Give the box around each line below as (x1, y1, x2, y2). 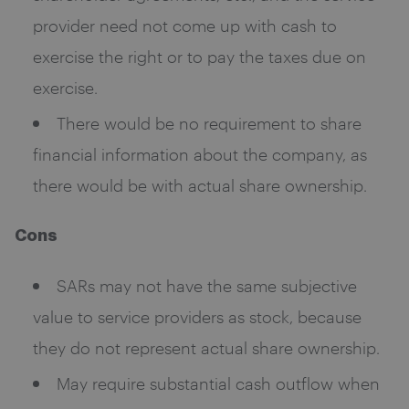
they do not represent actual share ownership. (33, 336, 380, 359)
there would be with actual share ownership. (33, 173, 367, 196)
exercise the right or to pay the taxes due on (33, 45, 366, 68)
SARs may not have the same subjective (57, 274, 357, 297)
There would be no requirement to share (57, 111, 362, 134)
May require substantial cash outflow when (57, 372, 380, 394)
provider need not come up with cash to (33, 14, 337, 37)
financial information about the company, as (33, 142, 367, 165)
